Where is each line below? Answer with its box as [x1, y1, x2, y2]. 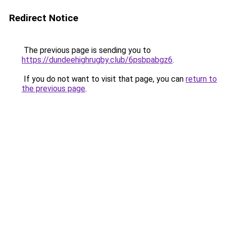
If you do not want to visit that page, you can [22, 74, 186, 84]
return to [186, 74, 217, 84]
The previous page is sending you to [22, 45, 151, 55]
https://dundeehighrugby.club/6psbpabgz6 [22, 55, 173, 65]
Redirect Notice [9, 12, 78, 24]
